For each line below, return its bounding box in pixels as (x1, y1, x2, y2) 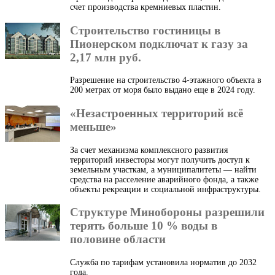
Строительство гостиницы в (70, 23, 220, 37)
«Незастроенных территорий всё (70, 106, 243, 120)
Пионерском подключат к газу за (70, 37, 248, 50)
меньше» (70, 120, 117, 133)
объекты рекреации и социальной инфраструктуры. (70, 184, 261, 194)
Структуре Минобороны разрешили (70, 206, 265, 219)
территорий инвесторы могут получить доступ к (70, 155, 250, 165)
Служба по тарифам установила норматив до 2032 (70, 258, 257, 268)
